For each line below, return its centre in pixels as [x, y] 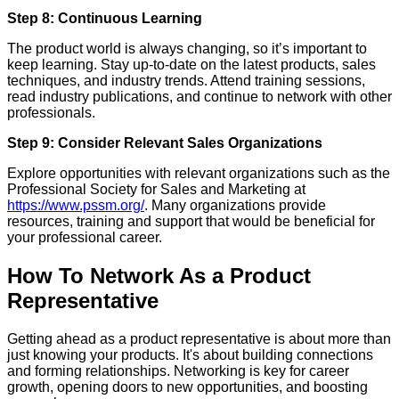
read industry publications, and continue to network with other [199, 97]
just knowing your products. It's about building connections [190, 354]
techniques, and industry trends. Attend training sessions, [186, 81]
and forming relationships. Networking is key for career [178, 370]
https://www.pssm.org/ [76, 206]
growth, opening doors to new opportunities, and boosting [187, 387]
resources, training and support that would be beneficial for [191, 222]
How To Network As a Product [159, 276]
